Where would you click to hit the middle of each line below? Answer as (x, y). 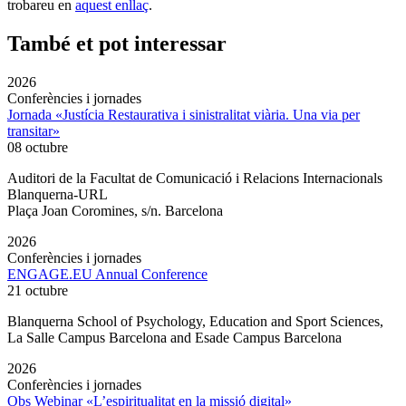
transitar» (34, 131)
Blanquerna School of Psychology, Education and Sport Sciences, (195, 322)
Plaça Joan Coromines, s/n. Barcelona (115, 211)
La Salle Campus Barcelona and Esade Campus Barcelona (174, 338)
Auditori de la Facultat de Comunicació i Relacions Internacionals (195, 179)
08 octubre (38, 148)
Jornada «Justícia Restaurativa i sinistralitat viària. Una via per (184, 115)
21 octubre (38, 291)
